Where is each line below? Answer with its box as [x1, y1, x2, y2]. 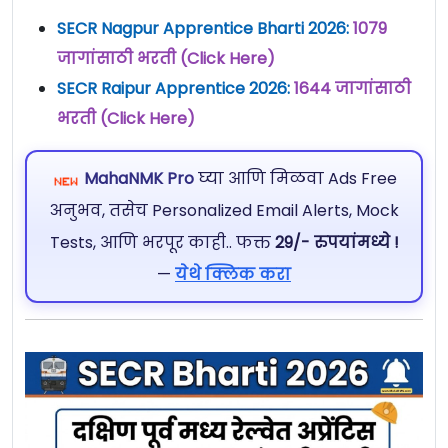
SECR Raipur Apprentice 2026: [57, 77, 294, 101]
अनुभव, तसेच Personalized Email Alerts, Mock [49, 198, 399, 222]
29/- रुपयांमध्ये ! [274, 230, 399, 254]
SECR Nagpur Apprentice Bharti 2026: [57, 17, 353, 41]
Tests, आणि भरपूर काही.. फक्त [49, 230, 275, 254]
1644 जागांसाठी [294, 77, 411, 101]
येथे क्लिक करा [175, 262, 291, 286]
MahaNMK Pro [83, 166, 194, 190]
